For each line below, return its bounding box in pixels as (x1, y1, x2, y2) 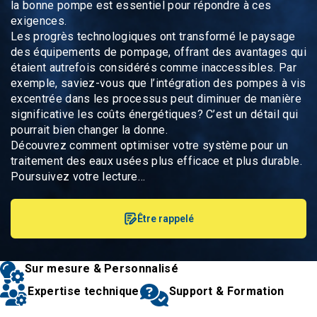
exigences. (11, 14, 67, 28)
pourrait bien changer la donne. (11, 123, 168, 137)
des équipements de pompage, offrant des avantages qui (11, 45, 306, 59)
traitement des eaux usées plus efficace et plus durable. (11, 154, 302, 168)
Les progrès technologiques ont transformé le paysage (11, 30, 296, 43)
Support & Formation (168, 284, 284, 298)
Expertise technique (28, 284, 139, 298)
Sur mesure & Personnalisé (25, 262, 178, 275)
